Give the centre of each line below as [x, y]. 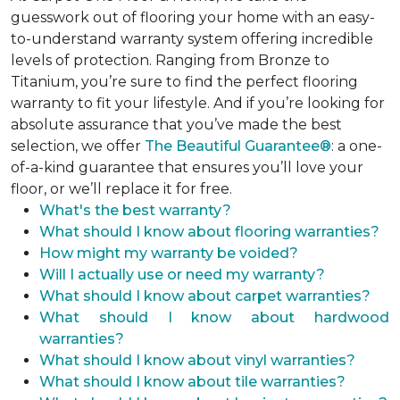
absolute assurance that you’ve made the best [176, 125]
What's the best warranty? [135, 210]
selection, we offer [78, 146]
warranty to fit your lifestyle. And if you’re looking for [198, 103]
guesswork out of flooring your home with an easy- [193, 17]
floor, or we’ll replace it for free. [121, 189]
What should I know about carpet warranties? [205, 296]
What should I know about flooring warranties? [209, 232]
